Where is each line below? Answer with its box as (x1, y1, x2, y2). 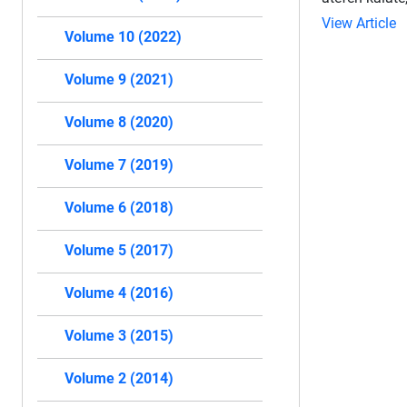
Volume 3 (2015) (65, 326, 174, 344)
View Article (322, 14, 396, 32)
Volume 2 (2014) (65, 369, 174, 387)
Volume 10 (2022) (65, 27, 182, 45)
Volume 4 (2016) (65, 283, 174, 302)
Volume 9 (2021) (65, 70, 174, 88)
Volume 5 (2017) (65, 241, 174, 259)
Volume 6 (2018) (65, 198, 174, 216)
